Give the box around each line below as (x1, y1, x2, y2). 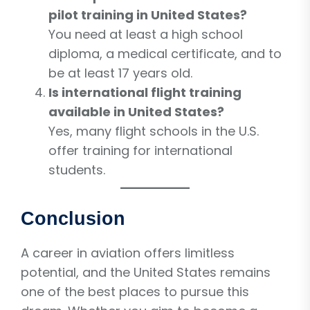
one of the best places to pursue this (21, 282, 249, 300)
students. (48, 161, 105, 179)
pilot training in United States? (48, 6, 247, 24)
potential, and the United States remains (21, 263, 271, 281)
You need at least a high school (48, 25, 243, 43)
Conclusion (21, 208, 125, 229)
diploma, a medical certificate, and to (48, 44, 282, 62)
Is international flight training (48, 83, 241, 101)
